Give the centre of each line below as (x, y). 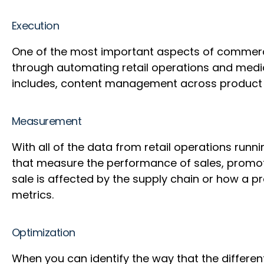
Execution (37, 25)
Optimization (45, 232)
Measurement (48, 121)
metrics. (34, 194)
